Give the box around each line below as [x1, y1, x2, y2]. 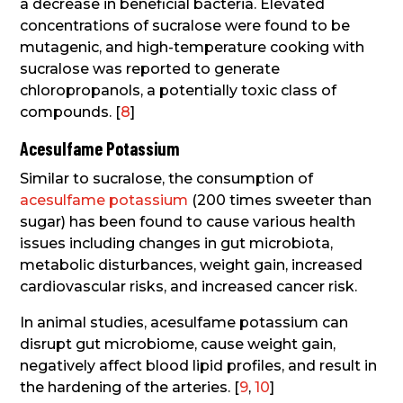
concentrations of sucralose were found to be [20, 16, 351, 34]
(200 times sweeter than [188, 191, 372, 209]
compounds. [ [20, 103, 121, 121]
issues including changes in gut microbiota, [20, 234, 334, 252]
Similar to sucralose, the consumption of [20, 169, 314, 187]
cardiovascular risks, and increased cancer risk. [20, 277, 358, 295]
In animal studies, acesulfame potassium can [20, 313, 349, 331]
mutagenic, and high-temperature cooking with [20, 38, 365, 56]
